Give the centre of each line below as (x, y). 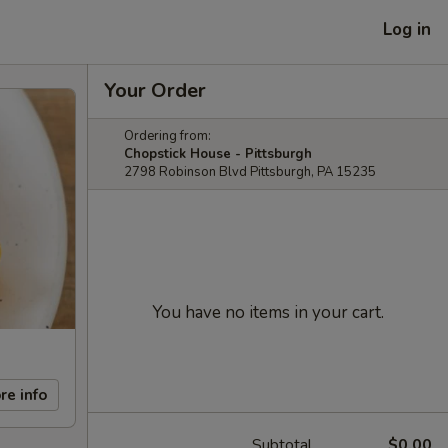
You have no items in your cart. (268, 312)
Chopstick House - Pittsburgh (218, 154)
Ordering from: (167, 136)
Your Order (155, 90)
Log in (407, 29)
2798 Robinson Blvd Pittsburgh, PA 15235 (250, 172)
